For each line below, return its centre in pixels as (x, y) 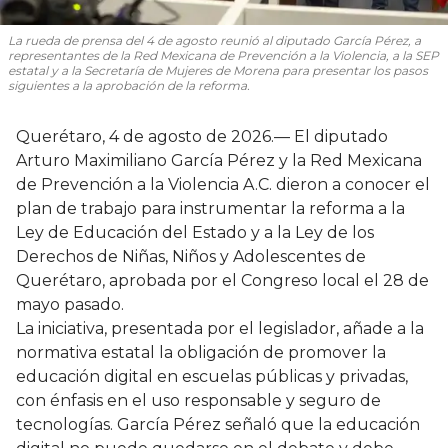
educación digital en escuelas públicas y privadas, (212, 377)
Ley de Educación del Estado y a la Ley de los (195, 233)
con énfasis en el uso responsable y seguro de (198, 401)
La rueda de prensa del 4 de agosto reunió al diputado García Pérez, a (214, 41)
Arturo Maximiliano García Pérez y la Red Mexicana (219, 161)
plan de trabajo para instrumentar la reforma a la (210, 209)
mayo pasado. (70, 305)
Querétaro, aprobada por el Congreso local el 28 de (222, 281)
